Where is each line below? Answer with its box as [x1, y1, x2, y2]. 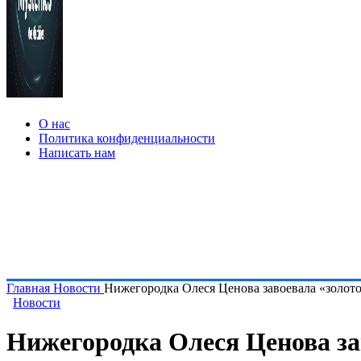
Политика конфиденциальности [39, 131, 215, 145]
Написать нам [39, 146, 115, 160]
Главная [6, 281, 53, 295]
